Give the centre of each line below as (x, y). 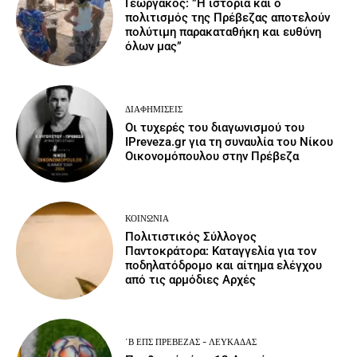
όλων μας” (154, 47)
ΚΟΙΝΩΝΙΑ (147, 219)
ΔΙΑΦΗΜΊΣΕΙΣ (154, 109)
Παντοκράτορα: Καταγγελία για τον (221, 251)
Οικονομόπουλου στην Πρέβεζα (212, 156)
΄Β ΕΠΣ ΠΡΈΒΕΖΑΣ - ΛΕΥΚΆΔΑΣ (191, 343)
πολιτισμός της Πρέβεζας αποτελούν (228, 18)
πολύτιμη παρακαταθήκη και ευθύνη (224, 32)
